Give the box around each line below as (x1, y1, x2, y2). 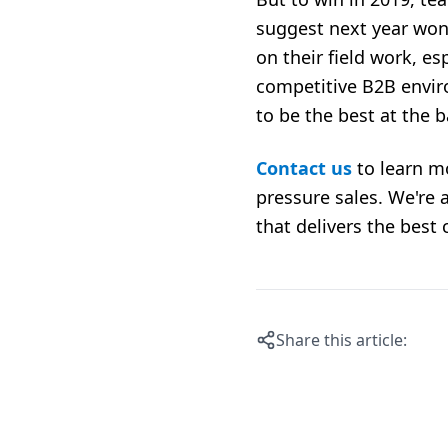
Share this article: (276, 329, 407, 351)
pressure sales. (256, 185, 388, 209)
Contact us (256, 156, 352, 180)
